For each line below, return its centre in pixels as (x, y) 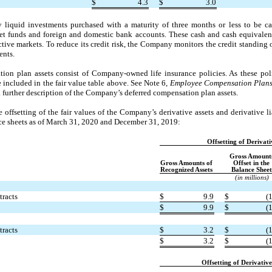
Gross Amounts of (186, 163)
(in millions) (252, 178)
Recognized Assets (186, 170)
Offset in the (251, 163)
